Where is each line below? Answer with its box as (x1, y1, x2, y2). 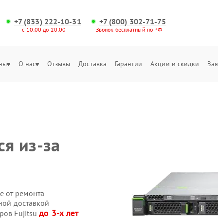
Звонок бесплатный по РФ (95, 26, 163, 33)
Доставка (78, 59, 107, 68)
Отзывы (47, 59, 71, 68)
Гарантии (114, 59, 143, 68)
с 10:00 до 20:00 (22, 26, 66, 33)
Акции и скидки (150, 59, 200, 68)
